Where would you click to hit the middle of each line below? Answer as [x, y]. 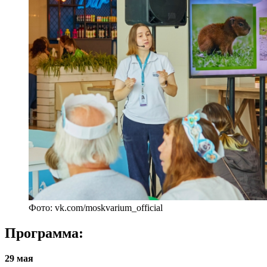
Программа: [44, 233]
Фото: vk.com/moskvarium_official [96, 207]
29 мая [19, 258]
